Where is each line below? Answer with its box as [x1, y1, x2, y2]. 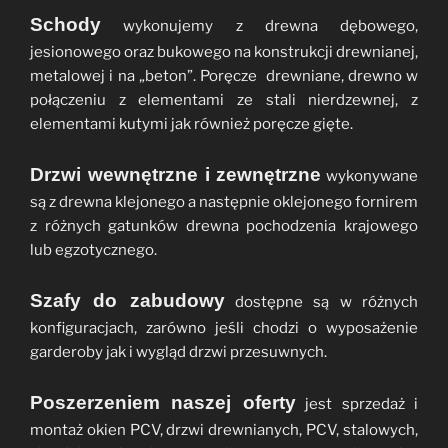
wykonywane [321, 167, 418, 186]
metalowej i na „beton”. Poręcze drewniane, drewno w [30, 67, 418, 86]
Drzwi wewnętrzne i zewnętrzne [30, 164, 322, 186]
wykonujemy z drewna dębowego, [101, 17, 418, 36]
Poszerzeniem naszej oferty [30, 392, 296, 414]
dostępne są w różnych [224, 293, 419, 312]
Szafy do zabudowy [30, 290, 225, 312]
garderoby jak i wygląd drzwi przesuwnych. [30, 343, 327, 362]
